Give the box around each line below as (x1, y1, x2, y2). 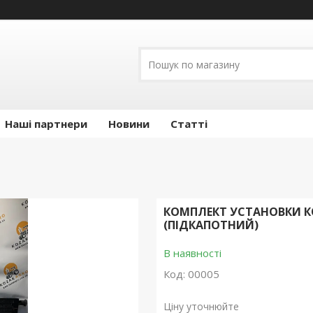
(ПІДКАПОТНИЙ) (163, 217, 259, 233)
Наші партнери (5, 117, 87, 131)
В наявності (163, 246, 221, 261)
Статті (170, 117, 208, 131)
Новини (108, 117, 150, 131)
